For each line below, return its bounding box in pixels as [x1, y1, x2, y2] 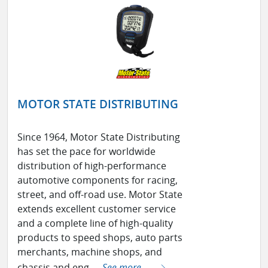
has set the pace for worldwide [17, 145, 156, 159]
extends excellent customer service [17, 202, 176, 216]
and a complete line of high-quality [17, 217, 173, 230]
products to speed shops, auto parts [17, 231, 182, 245]
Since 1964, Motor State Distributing [17, 130, 180, 144]
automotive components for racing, [17, 173, 178, 187]
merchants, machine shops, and [17, 245, 162, 259]
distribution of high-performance [17, 159, 166, 173]
